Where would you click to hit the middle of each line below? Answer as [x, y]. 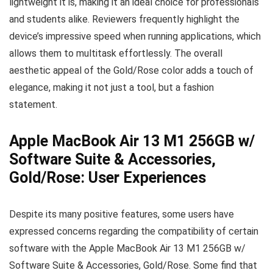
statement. [33, 105]
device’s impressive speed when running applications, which [135, 36]
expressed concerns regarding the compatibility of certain [134, 231]
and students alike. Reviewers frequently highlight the [124, 19]
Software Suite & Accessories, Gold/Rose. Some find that [133, 265]
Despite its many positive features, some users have [122, 214]
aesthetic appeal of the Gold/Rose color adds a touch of [131, 70]
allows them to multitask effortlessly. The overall [116, 53]
